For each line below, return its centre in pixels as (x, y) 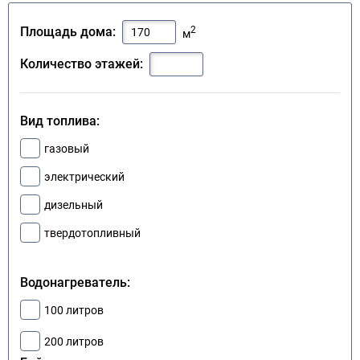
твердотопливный (92, 233)
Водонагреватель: (75, 283)
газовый (67, 148)
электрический (84, 176)
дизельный (74, 205)
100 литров (74, 310)
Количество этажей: (82, 64)
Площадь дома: (68, 32)
